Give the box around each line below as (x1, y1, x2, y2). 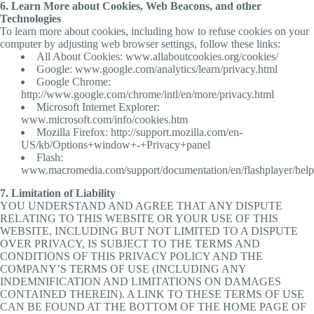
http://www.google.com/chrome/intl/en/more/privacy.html (21, 88, 274, 100)
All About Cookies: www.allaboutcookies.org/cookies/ (36, 50, 278, 62)
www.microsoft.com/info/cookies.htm (21, 113, 188, 125)
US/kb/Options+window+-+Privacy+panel (21, 138, 210, 151)
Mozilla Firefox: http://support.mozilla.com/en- (36, 125, 243, 138)
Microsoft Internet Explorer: (36, 100, 160, 113)
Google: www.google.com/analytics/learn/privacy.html (36, 62, 278, 75)
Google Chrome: (36, 75, 111, 88)
